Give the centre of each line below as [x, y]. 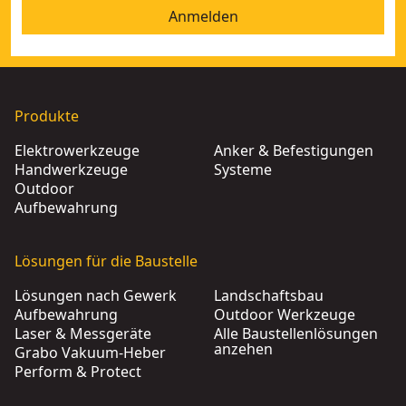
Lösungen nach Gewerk [96, 295]
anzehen [243, 349]
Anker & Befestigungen [294, 150]
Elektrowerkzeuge [77, 150]
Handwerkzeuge [71, 169]
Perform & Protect [78, 372]
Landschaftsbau [269, 295]
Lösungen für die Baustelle [106, 261]
